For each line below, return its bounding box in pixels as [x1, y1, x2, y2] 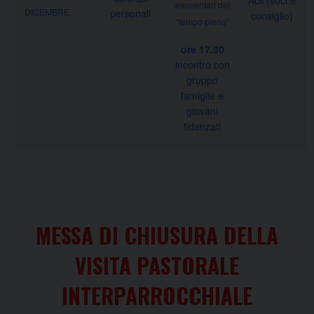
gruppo [186, 72, 218, 87]
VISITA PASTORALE [75, 248, 239, 281]
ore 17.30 [180, 41, 224, 56]
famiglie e [181, 88, 224, 102]
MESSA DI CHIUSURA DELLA [36, 218, 278, 251]
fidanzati [184, 118, 221, 133]
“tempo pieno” [175, 15, 229, 27]
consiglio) [250, 8, 293, 22]
